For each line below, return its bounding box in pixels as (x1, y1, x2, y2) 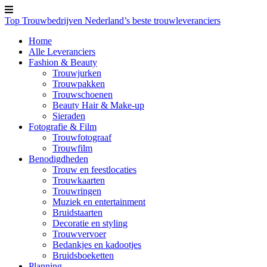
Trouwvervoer (52, 229, 106, 239)
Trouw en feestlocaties (52, 164, 136, 175)
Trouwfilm (52, 143, 92, 153)
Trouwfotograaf (52, 132, 111, 142)
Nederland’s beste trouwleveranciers (85, 15, 221, 26)
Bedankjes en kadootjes (52, 240, 141, 250)
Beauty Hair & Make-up (52, 100, 144, 110)
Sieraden (52, 111, 85, 121)
